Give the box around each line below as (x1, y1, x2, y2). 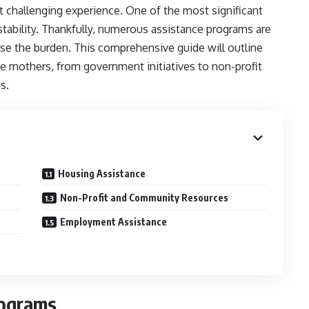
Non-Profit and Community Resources (60, 192, 229, 203)
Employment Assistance (60, 216, 168, 228)
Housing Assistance (58, 168, 146, 179)
